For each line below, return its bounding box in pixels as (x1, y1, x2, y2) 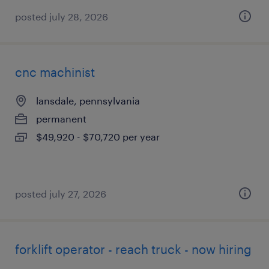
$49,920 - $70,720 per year (36, 131, 160, 142)
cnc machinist (15, 65, 95, 79)
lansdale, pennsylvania (36, 95, 140, 106)
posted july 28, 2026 (15, 11, 108, 22)
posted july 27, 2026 (15, 188, 106, 199)
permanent (36, 113, 86, 124)
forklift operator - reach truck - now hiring (15, 242, 252, 256)
